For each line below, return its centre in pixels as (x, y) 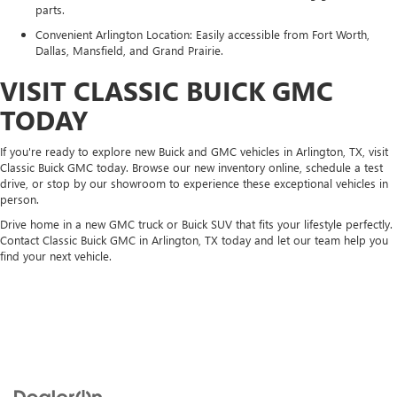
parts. (50, 10)
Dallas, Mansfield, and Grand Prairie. (129, 51)
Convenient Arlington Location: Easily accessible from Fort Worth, (202, 35)
